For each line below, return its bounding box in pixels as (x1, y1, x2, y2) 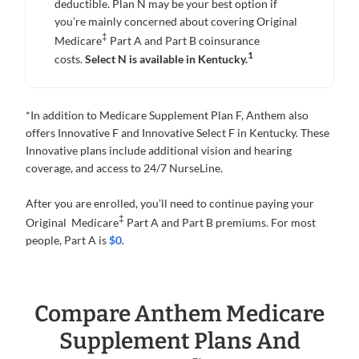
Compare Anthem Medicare (34, 300, 325, 327)
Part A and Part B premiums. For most (124, 215, 316, 229)
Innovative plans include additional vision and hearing (26, 143, 292, 158)
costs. (54, 52, 85, 67)
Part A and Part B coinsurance (107, 33, 260, 47)
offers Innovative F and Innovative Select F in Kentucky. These (26, 126, 329, 140)
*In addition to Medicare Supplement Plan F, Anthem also (26, 108, 309, 123)
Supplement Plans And (58, 327, 301, 354)
